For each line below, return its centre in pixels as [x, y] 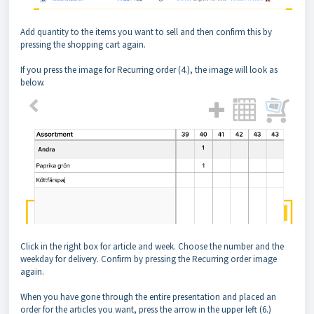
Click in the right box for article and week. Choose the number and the [152, 247]
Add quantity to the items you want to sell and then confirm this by [146, 32]
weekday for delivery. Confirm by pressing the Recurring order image [149, 259]
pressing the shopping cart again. [83, 45]
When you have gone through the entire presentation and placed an [148, 297]
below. [33, 83]
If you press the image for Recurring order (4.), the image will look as [149, 70]
